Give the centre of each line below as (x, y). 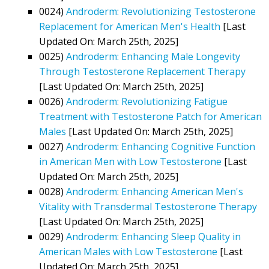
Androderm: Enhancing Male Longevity (153, 56)
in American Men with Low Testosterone (130, 161)
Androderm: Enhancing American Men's (155, 191)
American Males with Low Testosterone (128, 251)
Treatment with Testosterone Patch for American (150, 116)
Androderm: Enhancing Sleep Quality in (153, 236)
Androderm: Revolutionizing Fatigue (147, 101)
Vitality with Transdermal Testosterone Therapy (148, 206)
